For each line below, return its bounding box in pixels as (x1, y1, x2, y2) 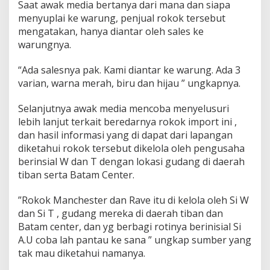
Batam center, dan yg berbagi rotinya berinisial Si (18, 219, 241, 233)
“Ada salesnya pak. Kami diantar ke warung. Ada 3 (18, 63, 240, 77)
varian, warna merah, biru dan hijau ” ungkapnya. (18, 76, 240, 90)
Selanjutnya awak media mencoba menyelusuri (18, 101, 229, 115)
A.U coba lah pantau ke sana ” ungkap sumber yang (18, 233, 251, 246)
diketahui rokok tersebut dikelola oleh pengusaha (18, 141, 245, 155)
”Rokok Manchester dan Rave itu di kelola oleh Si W (18, 193, 249, 207)
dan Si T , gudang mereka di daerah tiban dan (18, 206, 223, 220)
